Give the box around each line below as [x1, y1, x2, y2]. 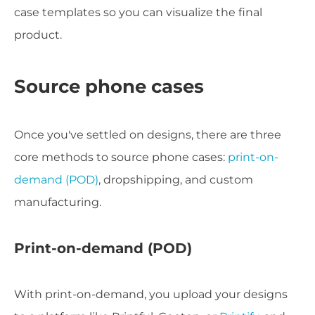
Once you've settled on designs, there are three [14, 128, 281, 142]
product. [14, 27, 62, 41]
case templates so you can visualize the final [14, 5, 262, 19]
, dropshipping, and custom [98, 173, 253, 187]
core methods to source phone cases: [14, 150, 228, 165]
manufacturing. [14, 195, 101, 210]
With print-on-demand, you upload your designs [14, 288, 288, 302]
